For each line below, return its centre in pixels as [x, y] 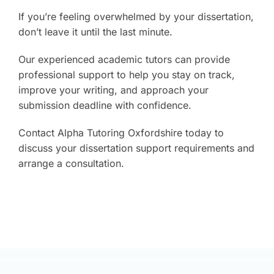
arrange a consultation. [71, 163]
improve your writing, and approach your [113, 90]
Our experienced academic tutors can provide [124, 59]
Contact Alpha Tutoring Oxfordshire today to [121, 132]
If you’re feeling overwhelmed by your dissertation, [136, 16]
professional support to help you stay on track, [126, 74]
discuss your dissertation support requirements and [136, 148]
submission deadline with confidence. [105, 105]
